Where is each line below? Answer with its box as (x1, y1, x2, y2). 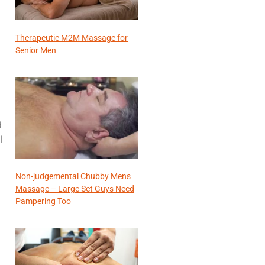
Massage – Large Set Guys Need (15, 184, 134, 194)
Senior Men (15, 45, 56, 55)
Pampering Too (15, 196, 71, 206)
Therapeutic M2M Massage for (15, 33, 128, 43)
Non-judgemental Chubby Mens (15, 172, 131, 182)
